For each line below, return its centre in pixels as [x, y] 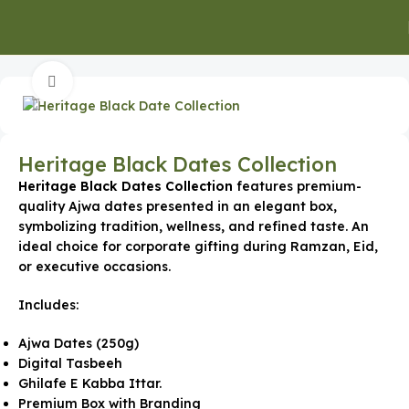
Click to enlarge [121, 82]
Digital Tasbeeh [70, 363]
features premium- [297, 186]
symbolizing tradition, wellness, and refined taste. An [194, 226]
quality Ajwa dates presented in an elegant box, [178, 206]
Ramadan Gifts [252, 48]
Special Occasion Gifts [119, 48]
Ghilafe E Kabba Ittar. [90, 383]
